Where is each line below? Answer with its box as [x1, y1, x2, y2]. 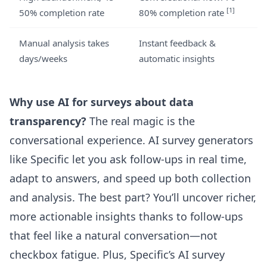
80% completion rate [139, 7, 226, 18]
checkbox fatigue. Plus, [10, 247, 130, 262]
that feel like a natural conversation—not [10, 228, 218, 243]
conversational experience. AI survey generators [10, 133, 253, 147]
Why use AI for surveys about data [10, 95, 194, 109]
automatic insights [139, 52, 215, 64]
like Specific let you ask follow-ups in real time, [10, 152, 247, 166]
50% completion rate [19, 7, 104, 18]
